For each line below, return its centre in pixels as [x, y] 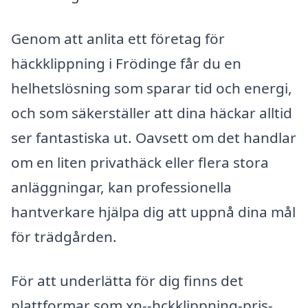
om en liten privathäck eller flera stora [140, 162]
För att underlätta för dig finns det [127, 280]
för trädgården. [64, 236]
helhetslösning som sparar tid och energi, [152, 88]
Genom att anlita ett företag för [118, 38]
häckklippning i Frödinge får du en [126, 63]
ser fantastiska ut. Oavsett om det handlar [154, 137]
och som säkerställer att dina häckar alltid [152, 112]
